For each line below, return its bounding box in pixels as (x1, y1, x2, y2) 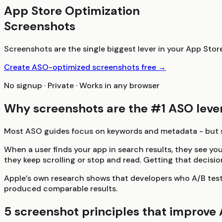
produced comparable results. (4, 183, 117, 194)
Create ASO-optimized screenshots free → (4, 61, 166, 72)
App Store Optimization (4, 2, 140, 18)
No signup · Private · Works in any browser (4, 80, 160, 91)
